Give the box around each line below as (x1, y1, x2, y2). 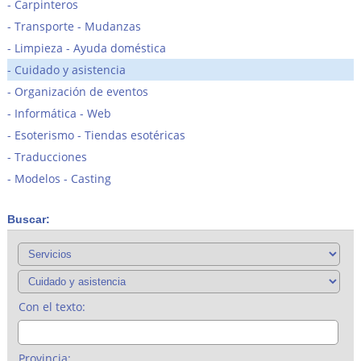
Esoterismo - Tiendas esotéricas (14, 127, 185, 143)
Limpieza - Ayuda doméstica (14, 39, 166, 56)
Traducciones (14, 148, 87, 164)
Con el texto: (18, 298, 85, 314)
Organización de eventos (14, 83, 148, 99)
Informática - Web (14, 105, 111, 121)
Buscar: (6, 212, 50, 226)
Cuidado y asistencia (14, 61, 126, 77)
